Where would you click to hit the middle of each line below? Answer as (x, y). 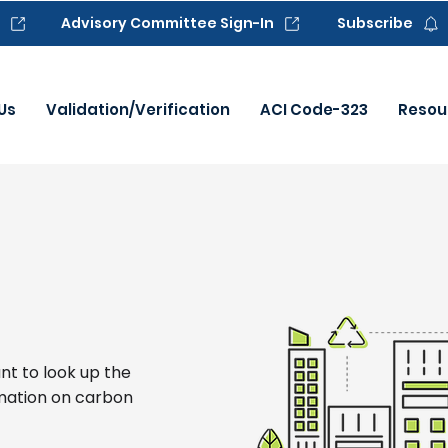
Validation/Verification (137, 109)
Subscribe (374, 23)
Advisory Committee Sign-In (167, 23)
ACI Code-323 (313, 109)
